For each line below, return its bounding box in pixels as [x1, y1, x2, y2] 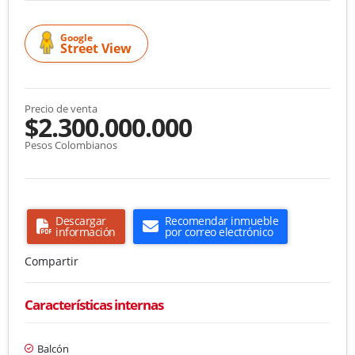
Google [60, 30, 93, 44]
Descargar [55, 212, 106, 228]
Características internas [25, 295, 163, 314]
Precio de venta [25, 101, 97, 116]
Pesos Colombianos [25, 137, 117, 152]
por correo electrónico [164, 223, 273, 239]
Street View [60, 39, 132, 57]
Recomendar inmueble [164, 212, 278, 228]
